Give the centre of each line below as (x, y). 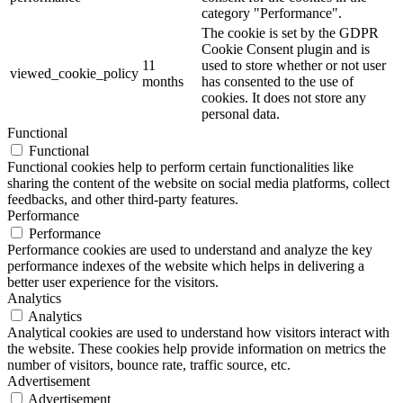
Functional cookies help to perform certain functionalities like (180, 167)
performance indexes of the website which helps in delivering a (186, 266)
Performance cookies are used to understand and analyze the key (190, 250)
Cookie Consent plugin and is (286, 49)
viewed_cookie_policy (74, 74)
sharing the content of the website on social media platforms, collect (198, 184)
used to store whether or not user (294, 66)
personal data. (241, 114)
